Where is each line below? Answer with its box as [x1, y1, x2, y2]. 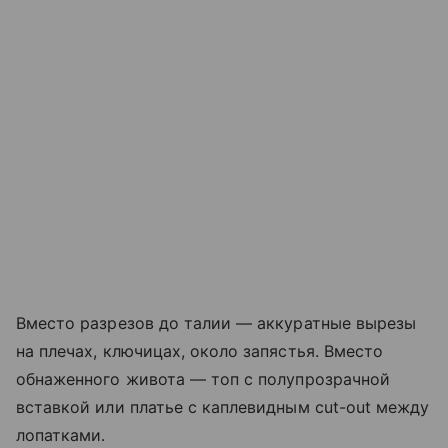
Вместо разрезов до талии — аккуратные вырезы [16, 313, 417, 334]
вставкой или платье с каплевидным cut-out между [16, 397, 430, 418]
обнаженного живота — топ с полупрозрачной [16, 369, 390, 390]
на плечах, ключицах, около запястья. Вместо [16, 341, 384, 362]
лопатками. [16, 425, 106, 446]
